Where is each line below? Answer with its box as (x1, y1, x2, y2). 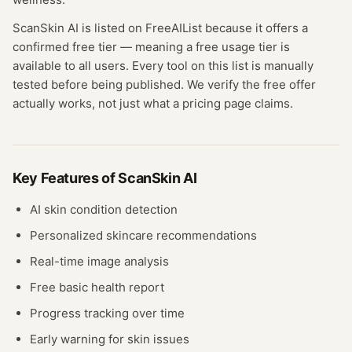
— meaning (117, 39, 183, 54)
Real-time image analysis (30, 254, 169, 269)
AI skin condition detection (30, 202, 178, 217)
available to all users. (13, 58, 129, 73)
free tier (72, 39, 117, 54)
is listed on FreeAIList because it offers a (79, 20, 308, 35)
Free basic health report (30, 280, 164, 295)
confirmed (13, 39, 69, 54)
